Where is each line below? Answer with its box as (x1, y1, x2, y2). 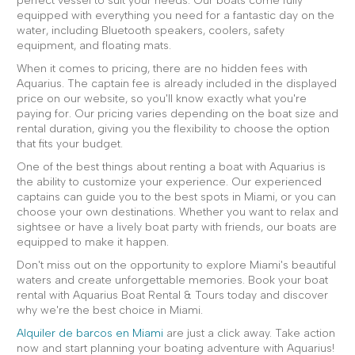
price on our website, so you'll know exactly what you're (17, 92, 307, 105)
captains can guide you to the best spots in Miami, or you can (17, 190, 336, 204)
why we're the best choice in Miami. (17, 303, 203, 317)
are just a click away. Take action (163, 326, 335, 340)
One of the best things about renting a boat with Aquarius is (17, 160, 326, 174)
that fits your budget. (17, 137, 123, 151)
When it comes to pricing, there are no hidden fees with (17, 62, 307, 75)
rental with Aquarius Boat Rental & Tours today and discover (17, 288, 328, 302)
